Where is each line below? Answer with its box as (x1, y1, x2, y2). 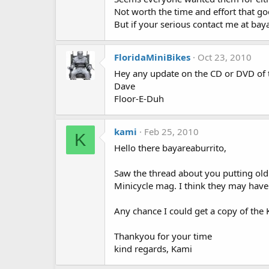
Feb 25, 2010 (144, 125, 199, 138)
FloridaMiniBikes (114, 51, 190, 63)
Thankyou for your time (114, 230, 212, 242)
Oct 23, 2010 (198, 51, 252, 63)
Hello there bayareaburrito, (114, 142, 226, 154)
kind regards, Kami (114, 243, 192, 255)
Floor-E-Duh (114, 92, 164, 104)
